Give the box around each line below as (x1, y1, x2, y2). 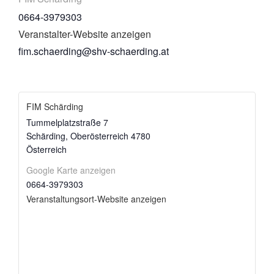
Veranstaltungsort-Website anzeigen (26, 192, 166, 205)
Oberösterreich (70, 129, 128, 142)
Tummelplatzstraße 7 (26, 116, 108, 128)
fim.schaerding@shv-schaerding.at (18, 44, 169, 59)
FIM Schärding (26, 100, 83, 113)
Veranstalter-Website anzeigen (18, 27, 151, 42)
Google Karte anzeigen (26, 163, 116, 176)
